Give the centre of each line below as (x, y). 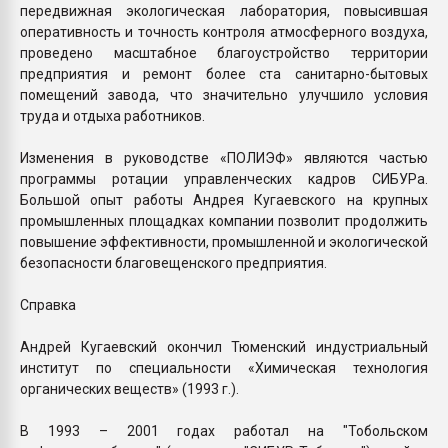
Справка (48, 304)
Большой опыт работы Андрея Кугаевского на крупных (224, 199)
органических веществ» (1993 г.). (129, 388)
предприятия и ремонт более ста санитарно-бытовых (224, 73)
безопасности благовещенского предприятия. (173, 262)
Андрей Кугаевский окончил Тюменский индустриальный (224, 346)
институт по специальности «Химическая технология (224, 367)
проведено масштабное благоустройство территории (224, 52)
